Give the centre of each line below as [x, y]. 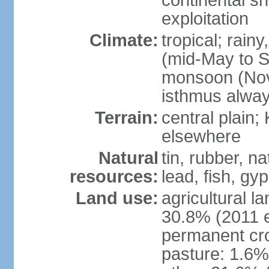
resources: [114, 177]
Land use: [117, 198]
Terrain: [126, 118]
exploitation [205, 19]
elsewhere [201, 136]
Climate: [124, 40]
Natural [128, 158]
